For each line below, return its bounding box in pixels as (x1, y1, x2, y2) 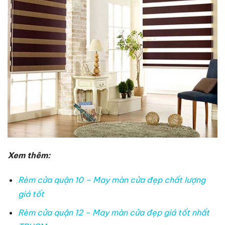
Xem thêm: (8, 150, 52, 160)
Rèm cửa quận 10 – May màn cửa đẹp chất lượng (18, 174, 205, 185)
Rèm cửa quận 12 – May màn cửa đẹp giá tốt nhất (18, 207, 209, 218)
